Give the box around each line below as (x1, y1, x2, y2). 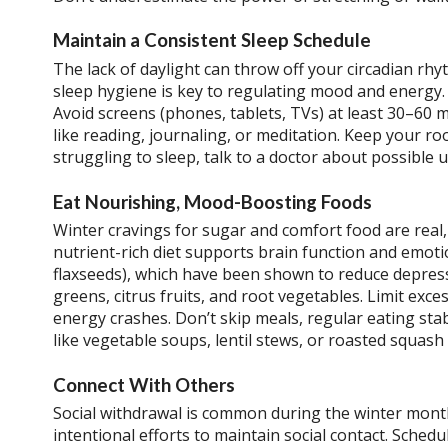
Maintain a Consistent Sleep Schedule (52, 29, 371, 52)
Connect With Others (52, 373, 235, 396)
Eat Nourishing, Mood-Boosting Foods (52, 190, 372, 213)
